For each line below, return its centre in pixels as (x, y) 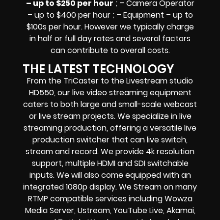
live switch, (167, 139)
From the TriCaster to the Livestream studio (110, 81)
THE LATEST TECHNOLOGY (98, 69)
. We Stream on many (156, 187)
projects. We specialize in (130, 116)
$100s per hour (54, 27)
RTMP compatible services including (96, 198)
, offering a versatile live (151, 128)
